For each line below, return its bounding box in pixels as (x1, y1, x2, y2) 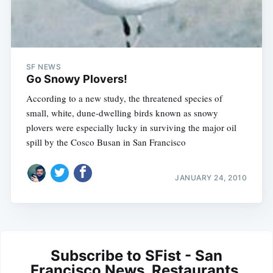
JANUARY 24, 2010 (175, 173, 247, 183)
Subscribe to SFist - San (51, 247, 222, 265)
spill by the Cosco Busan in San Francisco (26, 135, 186, 148)
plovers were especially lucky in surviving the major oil (26, 121, 236, 133)
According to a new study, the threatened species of (26, 91, 222, 104)
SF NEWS (26, 62, 62, 71)
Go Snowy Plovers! (26, 72, 127, 85)
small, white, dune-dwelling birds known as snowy (26, 106, 218, 119)
